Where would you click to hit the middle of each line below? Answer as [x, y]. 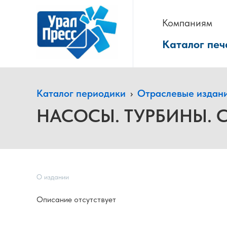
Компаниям [187, 23]
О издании [53, 177]
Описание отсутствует [76, 199]
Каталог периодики [81, 93]
